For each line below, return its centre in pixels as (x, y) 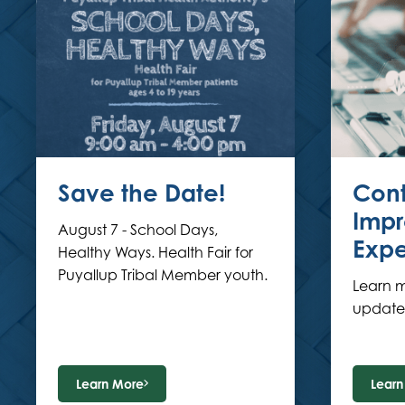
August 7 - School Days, (138, 229)
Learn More (110, 383)
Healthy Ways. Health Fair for (155, 252)
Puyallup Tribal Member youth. (163, 274)
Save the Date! (141, 192)
